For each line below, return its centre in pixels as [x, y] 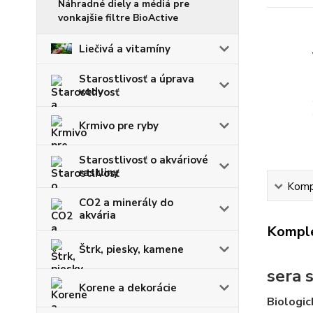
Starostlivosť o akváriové [144, 160]
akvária [97, 215]
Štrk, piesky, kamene [131, 249]
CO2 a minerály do [126, 202]
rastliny [99, 172]
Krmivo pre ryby [119, 125]
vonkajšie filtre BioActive [118, 17]
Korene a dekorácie [128, 287]
